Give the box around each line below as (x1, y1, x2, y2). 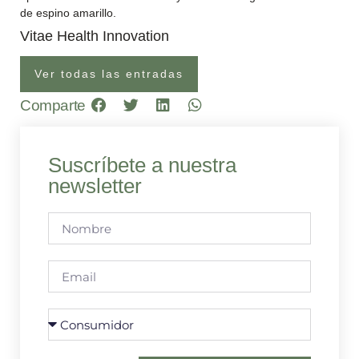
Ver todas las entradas (34, 67, 184, 80)
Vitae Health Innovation (20, 28, 169, 44)
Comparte (20, 96, 86, 114)
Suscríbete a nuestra (48, 153, 236, 178)
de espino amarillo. (20, 6, 116, 19)
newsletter (48, 174, 142, 199)
